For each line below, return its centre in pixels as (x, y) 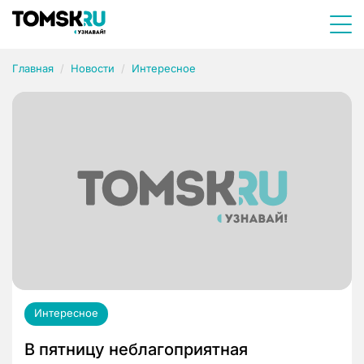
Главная (33, 68)
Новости (93, 68)
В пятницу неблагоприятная (136, 350)
